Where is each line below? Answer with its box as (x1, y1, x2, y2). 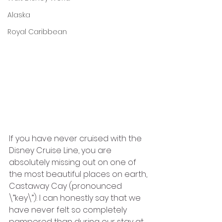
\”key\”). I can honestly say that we (9, 192, 143, 204)
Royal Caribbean (7, 27, 67, 37)
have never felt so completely (9, 204, 129, 216)
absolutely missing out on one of (9, 156, 138, 168)
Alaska (7, 10, 30, 20)
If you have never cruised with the (9, 132, 144, 144)
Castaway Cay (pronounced (9, 180, 124, 192)
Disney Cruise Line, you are (9, 144, 113, 156)
